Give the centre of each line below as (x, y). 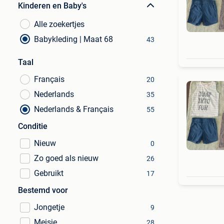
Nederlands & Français (74, 109)
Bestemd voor (43, 190)
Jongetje (49, 207)
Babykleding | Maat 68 (73, 39)
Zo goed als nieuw (66, 158)
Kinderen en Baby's (52, 6)
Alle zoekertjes (59, 24)
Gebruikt (49, 173)
